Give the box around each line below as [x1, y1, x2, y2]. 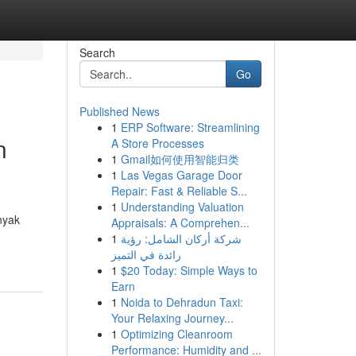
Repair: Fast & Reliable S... [110, 183, 247, 199]
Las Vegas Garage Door [120, 167, 242, 183]
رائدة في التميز [110, 246, 181, 262]
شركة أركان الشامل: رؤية [120, 230, 242, 246]
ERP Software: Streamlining [120, 119, 260, 135]
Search [79, 44, 115, 60]
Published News [79, 103, 160, 119]
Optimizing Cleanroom [120, 326, 233, 342]
